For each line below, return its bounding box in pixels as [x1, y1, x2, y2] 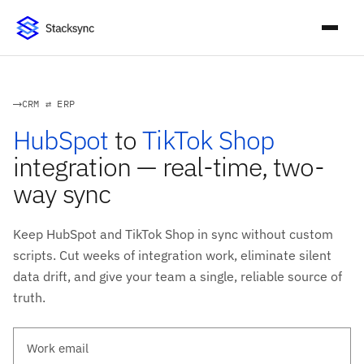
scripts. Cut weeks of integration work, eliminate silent [13, 247, 331, 264]
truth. [13, 289, 45, 306]
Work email [12, 327, 69, 342]
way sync [13, 176, 111, 211]
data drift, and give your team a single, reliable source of [13, 268, 342, 285]
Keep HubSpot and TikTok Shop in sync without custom [13, 226, 333, 243]
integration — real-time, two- [13, 149, 324, 184]
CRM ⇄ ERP [21, 97, 76, 110]
